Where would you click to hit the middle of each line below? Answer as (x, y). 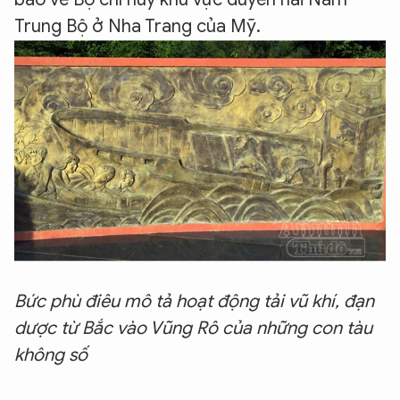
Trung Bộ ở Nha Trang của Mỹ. (140, 26)
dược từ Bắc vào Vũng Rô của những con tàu (193, 329)
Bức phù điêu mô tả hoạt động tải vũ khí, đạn (194, 302)
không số (51, 355)
